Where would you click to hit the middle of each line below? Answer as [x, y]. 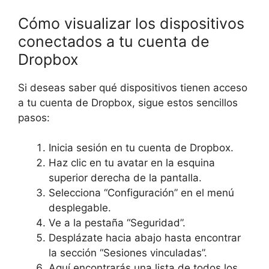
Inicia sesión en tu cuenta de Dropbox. [141, 148]
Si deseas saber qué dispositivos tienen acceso [133, 87]
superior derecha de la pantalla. [125, 178]
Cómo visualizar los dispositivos [131, 23]
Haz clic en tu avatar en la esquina [132, 163]
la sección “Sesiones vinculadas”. [128, 253]
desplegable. [80, 208]
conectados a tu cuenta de [114, 41]
